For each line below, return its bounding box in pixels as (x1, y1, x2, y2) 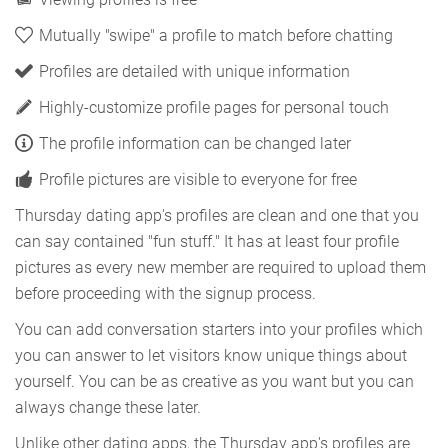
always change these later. (15, 397, 201, 417)
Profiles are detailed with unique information (39, 61, 350, 81)
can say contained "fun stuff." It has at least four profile (15, 231, 399, 251)
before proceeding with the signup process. (15, 283, 320, 303)
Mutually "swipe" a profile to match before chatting (39, 25, 393, 45)
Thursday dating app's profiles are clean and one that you (15, 205, 419, 225)
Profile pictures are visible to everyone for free (39, 169, 357, 189)
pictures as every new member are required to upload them (15, 257, 426, 277)
